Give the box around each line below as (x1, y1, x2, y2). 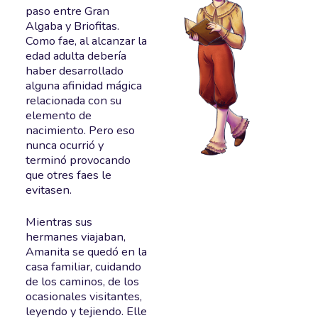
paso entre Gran (25, 2, 109, 19)
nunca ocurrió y (25, 136, 104, 153)
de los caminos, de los (25, 273, 139, 290)
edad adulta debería (25, 47, 126, 64)
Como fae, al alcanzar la (25, 32, 147, 49)
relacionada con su (25, 92, 121, 109)
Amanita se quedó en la (25, 243, 147, 261)
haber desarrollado (25, 62, 124, 79)
